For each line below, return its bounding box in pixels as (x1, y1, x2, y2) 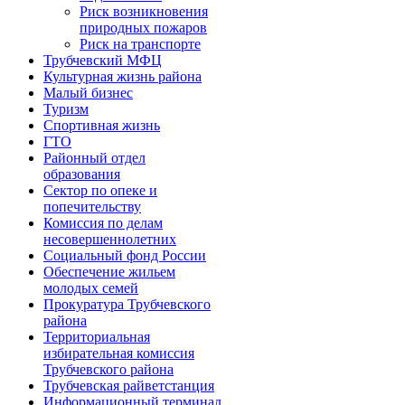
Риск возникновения (80, 4, 208, 19)
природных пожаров (80, 20, 207, 35)
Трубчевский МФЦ (43, 52, 162, 68)
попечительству (43, 199, 141, 214)
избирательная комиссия (43, 345, 194, 361)
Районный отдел (43, 150, 146, 165)
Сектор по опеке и (43, 183, 157, 198)
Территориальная (43, 329, 150, 344)
